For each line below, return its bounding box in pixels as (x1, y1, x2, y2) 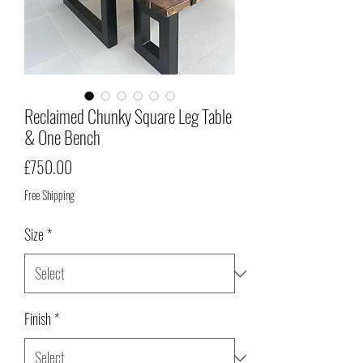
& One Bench (24, 124, 100, 151)
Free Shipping (24, 186, 75, 204)
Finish (24, 308, 51, 330)
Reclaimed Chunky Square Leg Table (24, 103, 232, 130)
